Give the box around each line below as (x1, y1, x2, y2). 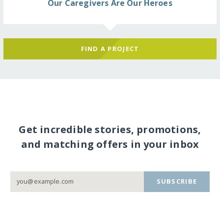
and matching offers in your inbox (21, 137, 199, 151)
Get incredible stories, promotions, (19, 122, 201, 136)
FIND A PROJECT (81, 44, 139, 53)
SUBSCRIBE (156, 177, 197, 186)
